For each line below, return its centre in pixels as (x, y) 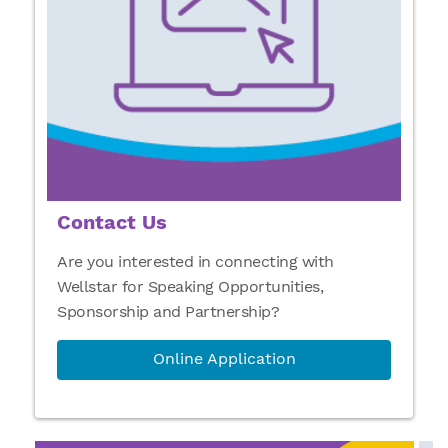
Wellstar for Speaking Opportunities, (190, 286)
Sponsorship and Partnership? (168, 311)
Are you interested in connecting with (195, 261)
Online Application (224, 358)
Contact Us (112, 221)
